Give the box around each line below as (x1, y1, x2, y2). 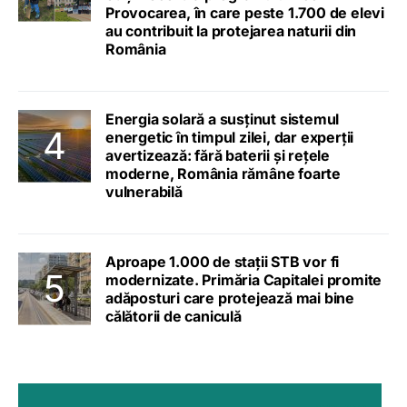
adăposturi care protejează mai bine (105, 288, 354, 307)
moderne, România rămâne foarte (105, 164, 341, 183)
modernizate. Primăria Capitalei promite (105, 270, 382, 289)
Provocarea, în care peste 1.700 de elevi (105, 3, 384, 22)
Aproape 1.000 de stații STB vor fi (105, 252, 340, 271)
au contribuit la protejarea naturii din (105, 21, 357, 40)
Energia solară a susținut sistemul (105, 109, 340, 128)
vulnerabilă (105, 182, 183, 201)
